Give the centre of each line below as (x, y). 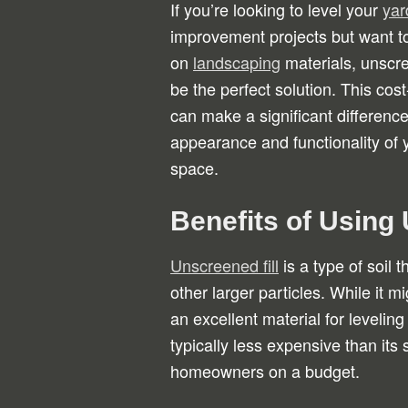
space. (194, 168)
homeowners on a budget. (265, 371)
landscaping (237, 62)
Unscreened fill (224, 265)
